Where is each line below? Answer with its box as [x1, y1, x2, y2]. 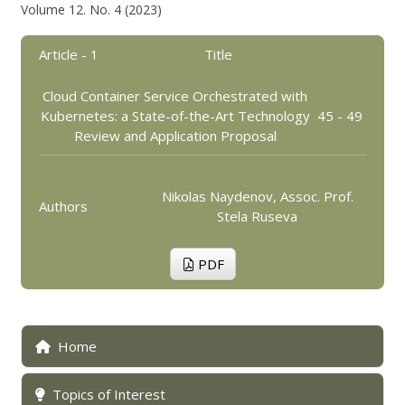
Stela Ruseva [217, 207, 298, 225]
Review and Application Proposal [73, 127, 277, 145]
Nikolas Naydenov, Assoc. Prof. [161, 187, 353, 205]
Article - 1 [39, 45, 99, 63]
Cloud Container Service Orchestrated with [42, 87, 308, 105]
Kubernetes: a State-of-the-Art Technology [40, 107, 310, 125]
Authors [39, 197, 89, 215]
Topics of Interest [52, 385, 166, 403]
